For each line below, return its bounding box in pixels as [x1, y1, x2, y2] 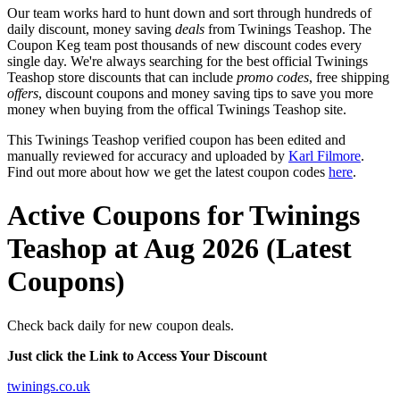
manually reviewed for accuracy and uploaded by [7, 147, 288, 163]
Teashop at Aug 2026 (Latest [7, 232, 352, 265]
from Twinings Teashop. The [204, 21, 371, 37]
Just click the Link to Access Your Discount [7, 347, 267, 363]
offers [7, 85, 38, 101]
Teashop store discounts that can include [7, 69, 237, 85]
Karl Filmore [288, 147, 361, 163]
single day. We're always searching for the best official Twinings [7, 53, 368, 69]
